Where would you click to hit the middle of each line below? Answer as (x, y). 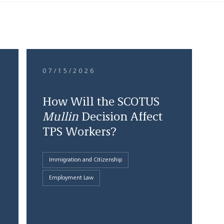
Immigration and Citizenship (85, 160)
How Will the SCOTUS (101, 102)
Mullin (60, 117)
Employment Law (71, 178)
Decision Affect (120, 117)
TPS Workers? (79, 132)
